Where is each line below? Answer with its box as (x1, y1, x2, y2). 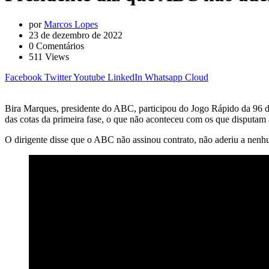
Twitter (44, 71, 71, 82)
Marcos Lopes (44, 19, 98, 29)
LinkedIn (107, 71, 142, 82)
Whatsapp (145, 71, 183, 82)
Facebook (5, 71, 42, 82)
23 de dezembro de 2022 (29, 29, 122, 40)
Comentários (34, 40, 84, 51)
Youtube (73, 71, 105, 82)
